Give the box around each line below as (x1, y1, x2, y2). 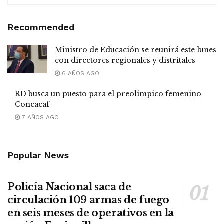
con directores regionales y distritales (55, 55, 195, 65)
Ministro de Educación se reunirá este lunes (55, 45, 216, 54)
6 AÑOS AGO (60, 69, 99, 77)
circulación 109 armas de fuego (7, 193, 170, 206)
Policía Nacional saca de (7, 180, 131, 193)
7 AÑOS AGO (20, 113, 59, 121)
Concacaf (15, 99, 49, 109)
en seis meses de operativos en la (7, 206, 174, 219)
